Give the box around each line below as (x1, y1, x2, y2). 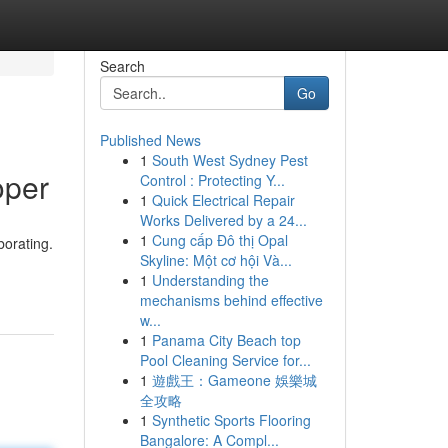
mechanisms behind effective (139, 290, 323, 310)
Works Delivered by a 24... (139, 210, 307, 230)
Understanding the (151, 270, 269, 290)
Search (99, 56, 145, 76)
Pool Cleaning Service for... (139, 350, 311, 370)
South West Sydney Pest (151, 150, 308, 170)
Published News (99, 130, 201, 150)
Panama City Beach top (151, 330, 301, 350)
